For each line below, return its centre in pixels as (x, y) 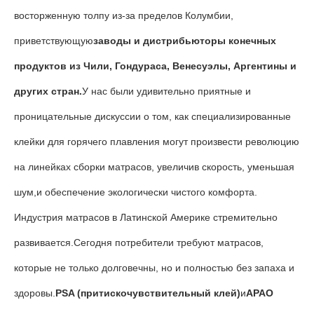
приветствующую (54, 41)
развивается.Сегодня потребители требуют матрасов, (139, 243)
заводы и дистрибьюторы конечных (185, 41)
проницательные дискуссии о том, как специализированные (152, 116)
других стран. (48, 91)
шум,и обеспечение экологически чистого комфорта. (136, 192)
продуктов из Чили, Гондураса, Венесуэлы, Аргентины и (155, 66)
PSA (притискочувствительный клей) (148, 293)
